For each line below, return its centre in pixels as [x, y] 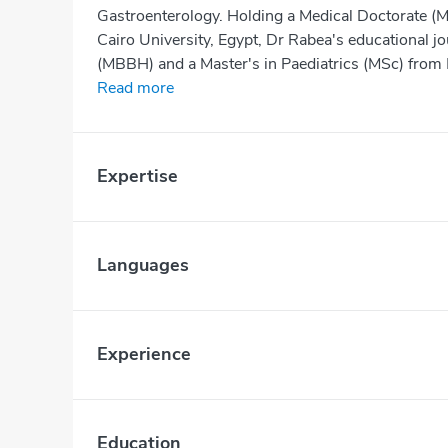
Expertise [137, 176]
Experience [144, 354]
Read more [135, 87]
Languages [143, 265]
